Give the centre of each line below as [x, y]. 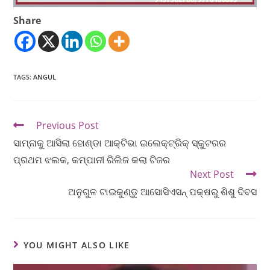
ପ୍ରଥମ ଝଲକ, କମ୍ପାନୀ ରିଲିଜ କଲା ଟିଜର [92, 159]
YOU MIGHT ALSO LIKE [77, 245]
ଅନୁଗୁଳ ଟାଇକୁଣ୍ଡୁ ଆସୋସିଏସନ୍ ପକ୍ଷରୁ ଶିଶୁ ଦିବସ [162, 191]
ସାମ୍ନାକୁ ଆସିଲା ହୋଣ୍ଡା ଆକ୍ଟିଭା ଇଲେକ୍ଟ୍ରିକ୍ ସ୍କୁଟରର [120, 143]
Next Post [212, 174]
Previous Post [68, 125]
